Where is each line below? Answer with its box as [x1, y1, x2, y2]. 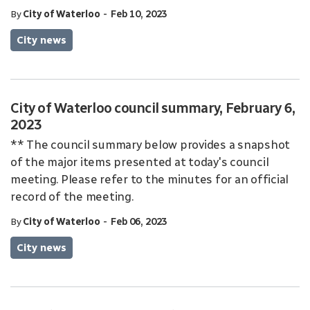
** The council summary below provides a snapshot [10, 138, 290, 152]
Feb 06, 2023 [111, 216, 167, 228]
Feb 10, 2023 [111, 8, 167, 20]
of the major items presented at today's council [10, 155, 269, 169]
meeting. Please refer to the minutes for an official [10, 172, 289, 186]
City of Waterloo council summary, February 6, [10, 100, 295, 116]
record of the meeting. [10, 190, 134, 203]
